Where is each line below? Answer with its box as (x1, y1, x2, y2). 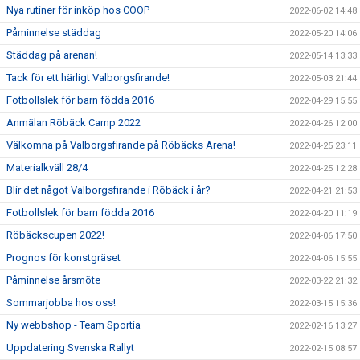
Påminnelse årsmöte (6, 274, 100, 286)
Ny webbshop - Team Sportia (6, 319, 141, 331)
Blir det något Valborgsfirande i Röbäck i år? (6, 184, 211, 196)
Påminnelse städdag (6, 27, 101, 39)
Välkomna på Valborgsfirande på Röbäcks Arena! (6, 139, 235, 151)
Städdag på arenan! (6, 49, 97, 61)
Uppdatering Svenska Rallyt (6, 342, 134, 354)
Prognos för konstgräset (6, 252, 121, 264)
